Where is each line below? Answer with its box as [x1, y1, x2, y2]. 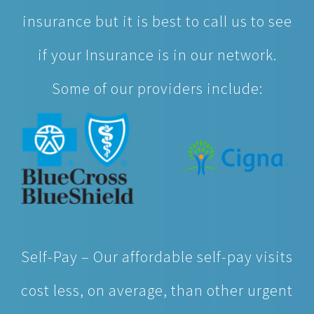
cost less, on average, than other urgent [21, 233, 293, 252]
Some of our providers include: [51, 78, 263, 98]
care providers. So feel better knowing [26, 266, 288, 286]
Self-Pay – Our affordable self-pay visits [21, 199, 293, 219]
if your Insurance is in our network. [37, 45, 277, 64]
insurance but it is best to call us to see [22, 11, 292, 31]
